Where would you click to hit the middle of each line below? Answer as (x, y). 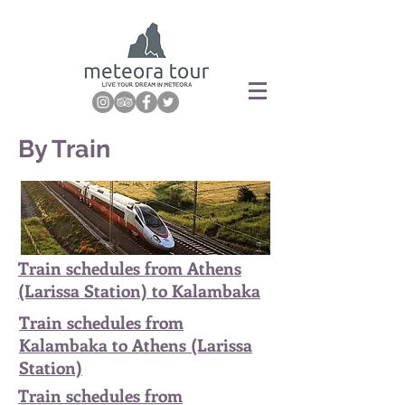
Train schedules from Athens (130, 268)
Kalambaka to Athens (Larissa (136, 345)
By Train (64, 149)
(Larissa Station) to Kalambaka (139, 291)
